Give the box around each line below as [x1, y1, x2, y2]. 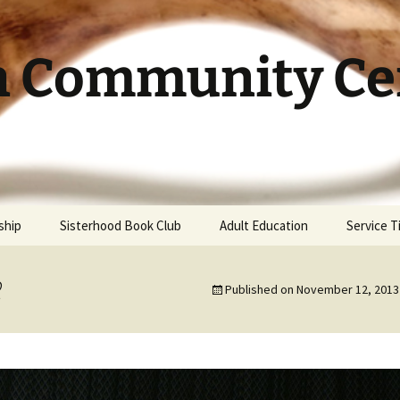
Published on [225, 281, 296, 297]
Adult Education [220, 217, 308, 234]
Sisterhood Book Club [60, 217, 181, 234]
